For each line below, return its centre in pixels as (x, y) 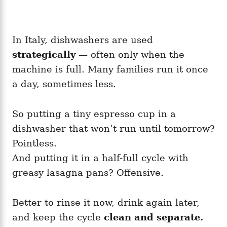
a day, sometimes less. (64, 84)
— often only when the (130, 54)
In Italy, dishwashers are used (83, 40)
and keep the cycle (58, 217)
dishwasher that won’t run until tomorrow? (113, 128)
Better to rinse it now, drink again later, (106, 202)
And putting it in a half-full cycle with (100, 158)
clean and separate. (154, 217)
